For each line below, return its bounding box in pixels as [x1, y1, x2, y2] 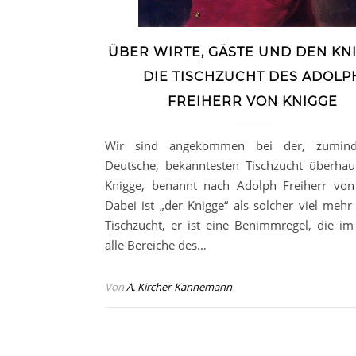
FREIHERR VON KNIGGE [168, 93, 338, 109]
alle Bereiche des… [105, 236, 207, 253]
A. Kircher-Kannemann [126, 279, 232, 294]
